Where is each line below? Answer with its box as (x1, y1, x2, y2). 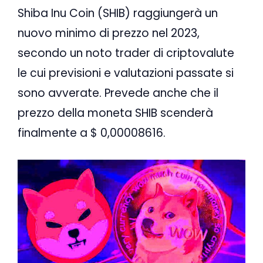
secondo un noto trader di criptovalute (18, 45, 234, 61)
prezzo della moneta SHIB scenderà (18, 104, 213, 121)
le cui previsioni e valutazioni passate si (18, 65, 234, 81)
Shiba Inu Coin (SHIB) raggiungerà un (18, 5, 218, 21)
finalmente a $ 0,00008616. (18, 124, 166, 141)
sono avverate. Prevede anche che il (18, 85, 218, 101)
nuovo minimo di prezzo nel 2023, (18, 25, 200, 41)
